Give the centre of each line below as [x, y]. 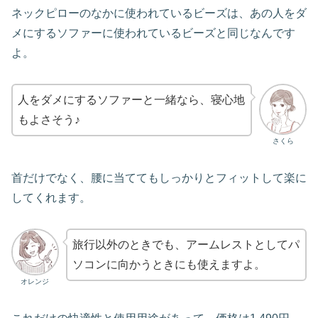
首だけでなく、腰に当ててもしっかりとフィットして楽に [159, 177]
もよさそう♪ [49, 119]
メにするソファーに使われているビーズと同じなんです [153, 33]
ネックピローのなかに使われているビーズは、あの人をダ [159, 13]
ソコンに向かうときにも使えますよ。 [169, 264]
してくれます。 [51, 197]
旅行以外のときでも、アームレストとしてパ [186, 244]
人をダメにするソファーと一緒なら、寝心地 [131, 99]
